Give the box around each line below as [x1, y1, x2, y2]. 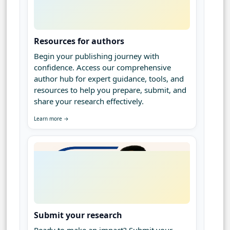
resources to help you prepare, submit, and [34, 85, 186, 95]
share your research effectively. [34, 96, 144, 107]
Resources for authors [34, 35, 124, 47]
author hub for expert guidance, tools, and [34, 73, 184, 84]
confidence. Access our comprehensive [34, 62, 171, 73]
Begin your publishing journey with [34, 51, 159, 62]
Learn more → [34, 115, 69, 123]
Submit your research [34, 209, 122, 221]
